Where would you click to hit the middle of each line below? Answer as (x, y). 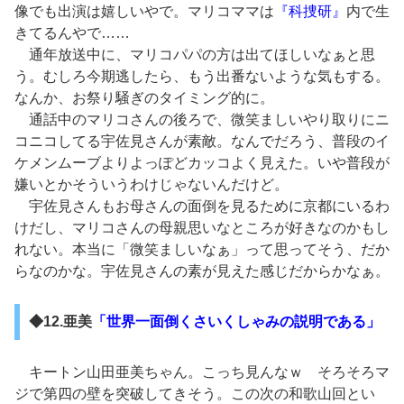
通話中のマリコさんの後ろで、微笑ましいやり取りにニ (202, 120)
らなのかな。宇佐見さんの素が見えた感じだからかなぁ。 (202, 271)
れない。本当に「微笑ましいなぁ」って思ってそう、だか (202, 250)
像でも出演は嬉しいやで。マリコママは (144, 12)
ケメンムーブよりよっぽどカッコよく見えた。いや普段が (202, 163)
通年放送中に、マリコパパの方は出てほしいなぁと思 (195, 55)
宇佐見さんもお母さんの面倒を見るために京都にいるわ (202, 207)
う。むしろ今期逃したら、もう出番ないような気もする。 (202, 77)
